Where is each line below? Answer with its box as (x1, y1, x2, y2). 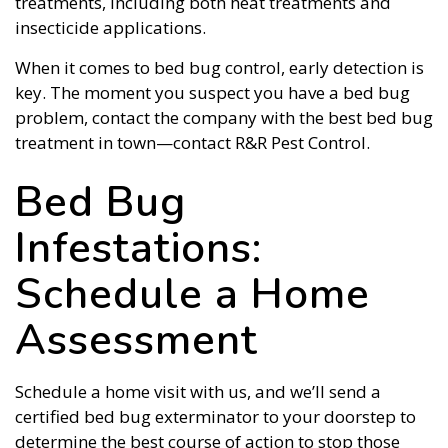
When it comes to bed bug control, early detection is (15, 56, 424, 80)
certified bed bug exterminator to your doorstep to (15, 405, 416, 429)
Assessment (15, 312, 258, 370)
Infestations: (15, 220, 262, 278)
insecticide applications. (15, 16, 206, 40)
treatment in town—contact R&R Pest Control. (15, 131, 370, 155)
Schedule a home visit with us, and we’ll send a (15, 380, 381, 404)
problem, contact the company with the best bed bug (15, 106, 433, 130)
